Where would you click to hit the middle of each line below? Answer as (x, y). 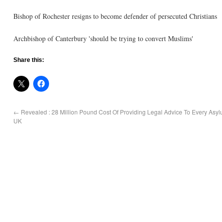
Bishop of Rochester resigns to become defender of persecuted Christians (115, 16)
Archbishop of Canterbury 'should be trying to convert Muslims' (103, 38)
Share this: (29, 60)
